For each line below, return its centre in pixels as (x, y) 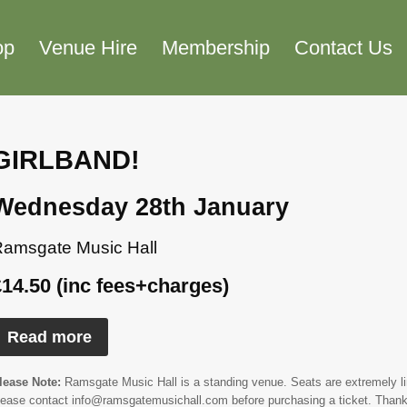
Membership (216, 47)
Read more (50, 337)
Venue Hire (89, 47)
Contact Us (343, 47)
